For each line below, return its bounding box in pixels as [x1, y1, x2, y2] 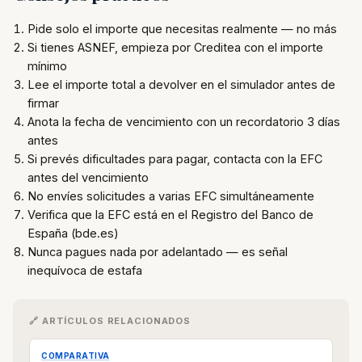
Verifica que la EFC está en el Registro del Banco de [27, 208, 314, 221]
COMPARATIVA [41, 351, 110, 360]
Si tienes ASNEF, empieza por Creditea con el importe [27, 40, 323, 54]
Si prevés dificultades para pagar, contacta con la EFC [27, 152, 322, 166]
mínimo [27, 59, 67, 73]
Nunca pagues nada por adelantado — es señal [27, 245, 288, 259]
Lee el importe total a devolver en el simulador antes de [27, 78, 335, 91]
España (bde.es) [27, 226, 119, 240]
